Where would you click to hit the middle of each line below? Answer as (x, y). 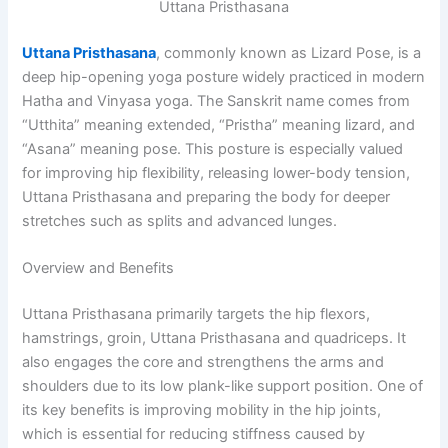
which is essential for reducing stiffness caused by (194, 434)
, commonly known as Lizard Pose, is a (289, 52)
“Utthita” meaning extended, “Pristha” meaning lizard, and (219, 124)
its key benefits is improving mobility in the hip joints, (202, 410)
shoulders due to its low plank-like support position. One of (223, 386)
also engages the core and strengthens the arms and (203, 362)
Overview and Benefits (98, 268)
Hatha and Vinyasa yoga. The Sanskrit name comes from (216, 100)
